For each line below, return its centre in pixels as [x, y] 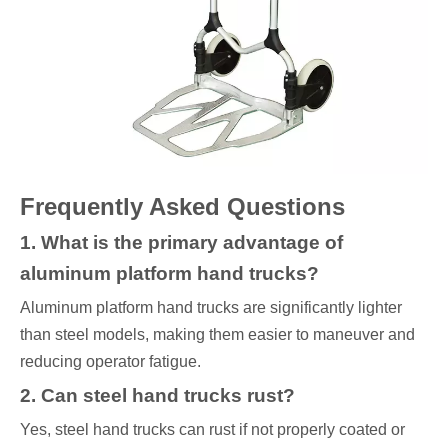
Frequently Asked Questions [182, 207]
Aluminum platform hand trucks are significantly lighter [211, 308]
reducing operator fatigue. [110, 362]
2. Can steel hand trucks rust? [157, 396]
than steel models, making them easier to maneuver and [217, 335]
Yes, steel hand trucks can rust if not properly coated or [212, 430]
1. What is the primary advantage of [181, 243]
